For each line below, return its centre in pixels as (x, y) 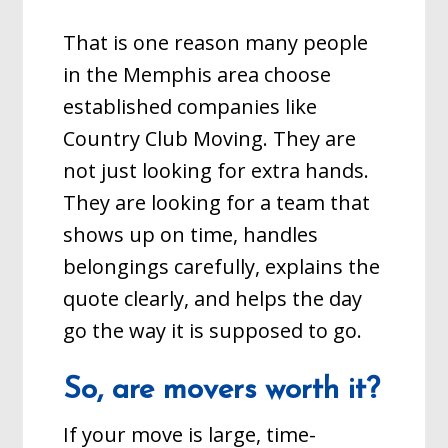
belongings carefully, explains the (222, 266)
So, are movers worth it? (222, 390)
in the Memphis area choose (197, 74)
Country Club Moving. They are (210, 138)
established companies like (190, 106)
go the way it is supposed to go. (213, 330)
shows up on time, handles (191, 234)
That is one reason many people (216, 42)
